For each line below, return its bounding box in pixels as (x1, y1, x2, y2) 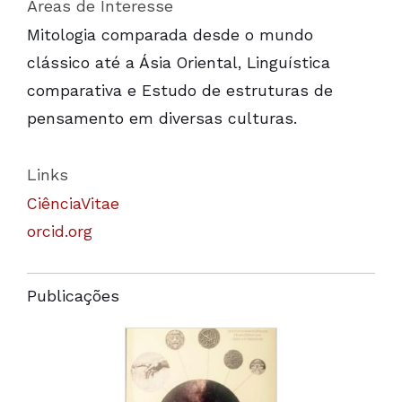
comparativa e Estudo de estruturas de (27, 82, 333, 100)
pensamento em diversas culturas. (27, 109, 297, 127)
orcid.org (27, 223, 92, 240)
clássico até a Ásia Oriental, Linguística (27, 54, 330, 72)
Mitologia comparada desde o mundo (27, 26, 313, 44)
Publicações (27, 286, 119, 305)
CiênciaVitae (27, 195, 119, 213)
